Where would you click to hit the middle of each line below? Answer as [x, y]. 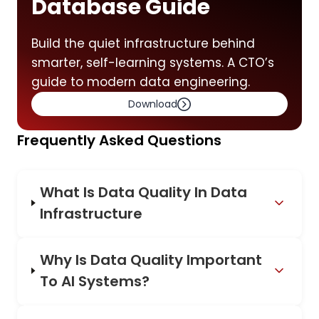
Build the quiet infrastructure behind [143, 43]
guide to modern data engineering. [141, 82]
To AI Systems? [94, 282]
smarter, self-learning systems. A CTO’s [153, 63]
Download [153, 104]
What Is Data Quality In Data [144, 192]
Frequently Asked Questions [119, 140]
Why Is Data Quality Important [151, 260]
